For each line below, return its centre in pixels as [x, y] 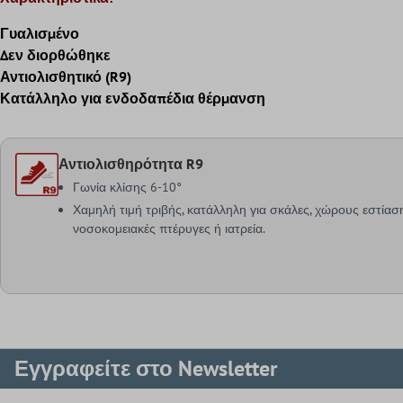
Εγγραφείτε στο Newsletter [146, 368]
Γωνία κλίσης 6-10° [128, 187]
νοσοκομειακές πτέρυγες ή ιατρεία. [170, 228]
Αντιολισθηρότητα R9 [131, 163]
